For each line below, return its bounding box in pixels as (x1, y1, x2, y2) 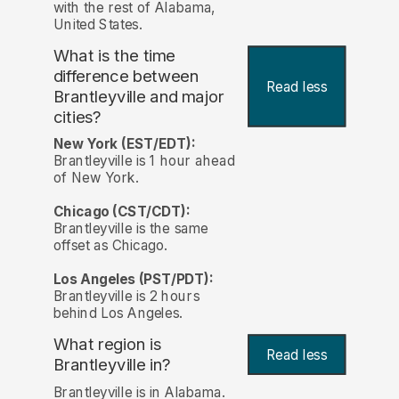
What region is (53, 334, 162, 355)
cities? (53, 107, 102, 127)
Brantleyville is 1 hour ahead (53, 152, 235, 170)
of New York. (53, 169, 139, 187)
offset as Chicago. (53, 237, 168, 255)
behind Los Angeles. (53, 305, 183, 322)
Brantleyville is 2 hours (53, 288, 200, 305)
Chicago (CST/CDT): (53, 203, 191, 221)
